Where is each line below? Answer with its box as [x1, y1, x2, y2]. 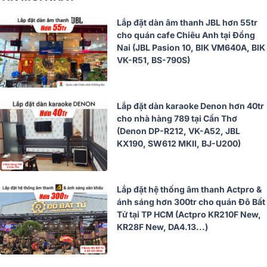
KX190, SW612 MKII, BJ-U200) [117, 138, 241, 149]
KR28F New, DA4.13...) [117, 222, 208, 232]
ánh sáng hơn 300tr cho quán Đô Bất [117, 197, 265, 207]
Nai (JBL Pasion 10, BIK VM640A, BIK [117, 42, 265, 53]
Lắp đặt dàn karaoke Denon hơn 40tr [117, 101, 264, 111]
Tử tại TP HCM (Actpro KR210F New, [117, 209, 261, 220]
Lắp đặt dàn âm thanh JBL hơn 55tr [117, 17, 257, 28]
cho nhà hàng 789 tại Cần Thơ [117, 113, 237, 124]
